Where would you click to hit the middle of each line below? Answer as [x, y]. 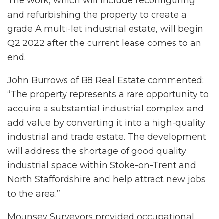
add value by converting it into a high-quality [106, 122]
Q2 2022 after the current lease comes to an [104, 43]
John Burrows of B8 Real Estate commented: [106, 80]
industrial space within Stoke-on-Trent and [102, 165]
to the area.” [34, 193]
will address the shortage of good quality [97, 151]
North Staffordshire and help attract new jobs [107, 179]
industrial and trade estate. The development [107, 137]
